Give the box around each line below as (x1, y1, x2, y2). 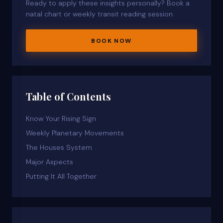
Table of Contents (26, 90, 111, 104)
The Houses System (26, 143, 92, 152)
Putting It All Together (26, 172, 97, 181)
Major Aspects (26, 157, 73, 167)
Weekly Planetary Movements (26, 128, 124, 138)
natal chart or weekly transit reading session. (26, 9, 174, 19)
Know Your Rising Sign (26, 114, 96, 123)
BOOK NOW (91, 36, 132, 45)
